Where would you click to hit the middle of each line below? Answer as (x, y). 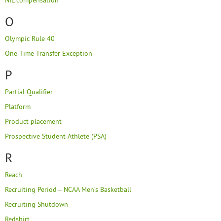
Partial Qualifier (29, 92)
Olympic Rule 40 (30, 38)
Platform (18, 107)
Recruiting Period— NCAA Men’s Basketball (68, 189)
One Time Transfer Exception (49, 53)
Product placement (33, 121)
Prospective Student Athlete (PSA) (56, 136)
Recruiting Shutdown (37, 204)
